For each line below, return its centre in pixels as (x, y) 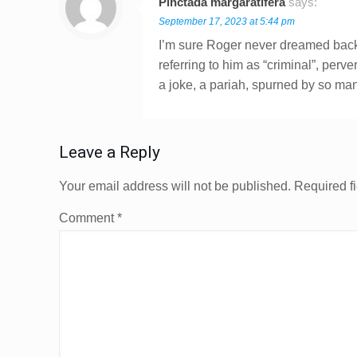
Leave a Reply (110, 152)
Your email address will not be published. (175, 186)
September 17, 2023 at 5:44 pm (227, 21)
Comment (88, 218)
